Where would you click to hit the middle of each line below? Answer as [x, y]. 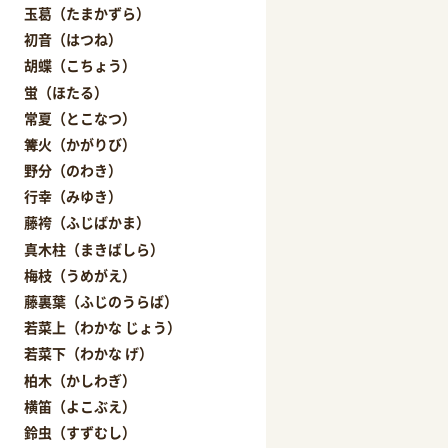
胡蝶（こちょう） [80, 65]
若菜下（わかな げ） [89, 353]
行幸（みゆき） [73, 196]
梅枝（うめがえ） [80, 274]
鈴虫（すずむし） [80, 431]
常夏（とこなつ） [80, 117]
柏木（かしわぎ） [80, 379]
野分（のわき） [73, 170]
